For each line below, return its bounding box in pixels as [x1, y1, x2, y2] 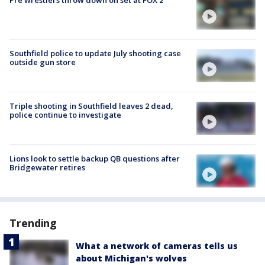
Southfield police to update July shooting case [9, 47, 181, 59]
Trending [9, 216, 57, 231]
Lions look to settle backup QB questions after [9, 153, 180, 164]
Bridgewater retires [9, 162, 85, 173]
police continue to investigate [9, 109, 121, 120]
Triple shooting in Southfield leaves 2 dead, [9, 100, 173, 111]
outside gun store [9, 56, 76, 67]
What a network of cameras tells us [76, 240, 238, 252]
